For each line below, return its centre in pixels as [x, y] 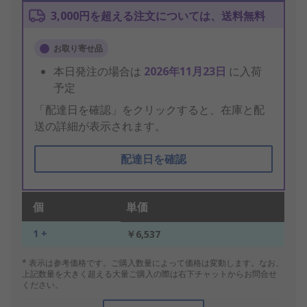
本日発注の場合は [99, 72]
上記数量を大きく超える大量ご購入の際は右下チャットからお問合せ [149, 274]
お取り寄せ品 [78, 49]
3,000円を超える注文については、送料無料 [158, 16]
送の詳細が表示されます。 [100, 126]
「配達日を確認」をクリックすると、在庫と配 [149, 110]
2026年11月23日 [186, 72]
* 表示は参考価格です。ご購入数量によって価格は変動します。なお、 [153, 263]
